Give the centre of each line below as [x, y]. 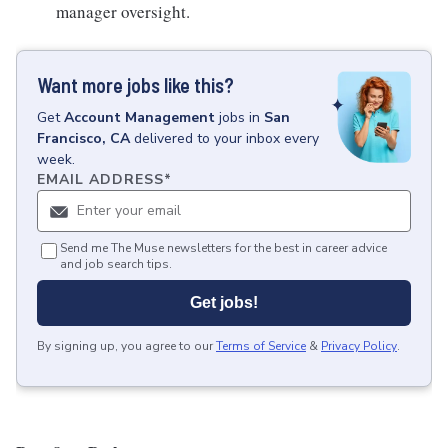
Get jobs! [224, 302]
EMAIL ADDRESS [100, 179]
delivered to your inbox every [226, 138]
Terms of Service [261, 345]
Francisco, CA [83, 138]
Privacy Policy [359, 345]
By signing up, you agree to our [125, 345]
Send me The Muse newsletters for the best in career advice [223, 247]
